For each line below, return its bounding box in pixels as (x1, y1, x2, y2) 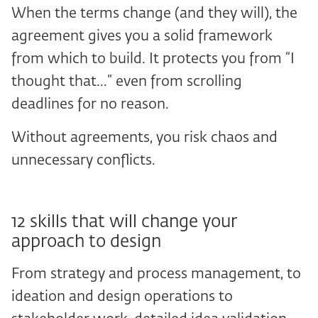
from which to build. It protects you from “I (11, 52, 295, 66)
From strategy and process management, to (11, 267, 301, 281)
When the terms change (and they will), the (11, 6, 297, 21)
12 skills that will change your (11, 214, 237, 231)
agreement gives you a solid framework (11, 29, 273, 43)
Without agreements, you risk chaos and (11, 131, 278, 145)
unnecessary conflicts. (11, 153, 155, 168)
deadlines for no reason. (11, 97, 169, 111)
